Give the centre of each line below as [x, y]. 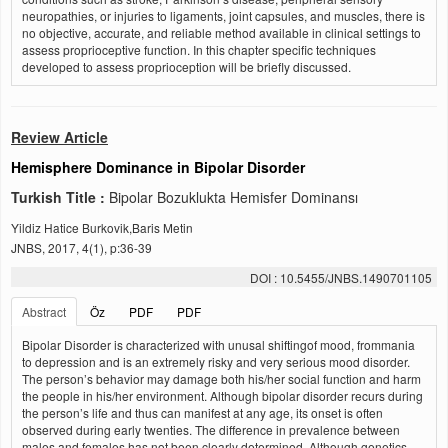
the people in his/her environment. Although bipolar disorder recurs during [222, 395]
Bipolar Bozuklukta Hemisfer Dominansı [233, 197]
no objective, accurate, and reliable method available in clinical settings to [221, 32]
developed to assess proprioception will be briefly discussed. [186, 66]
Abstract [44, 311]
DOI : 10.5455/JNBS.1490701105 [341, 277]
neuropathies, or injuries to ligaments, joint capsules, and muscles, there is [223, 15]
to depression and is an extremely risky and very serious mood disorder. [216, 361]
